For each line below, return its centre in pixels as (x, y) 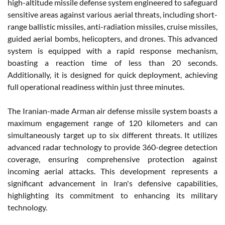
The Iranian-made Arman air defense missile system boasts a (113, 110)
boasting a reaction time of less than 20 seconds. (113, 62)
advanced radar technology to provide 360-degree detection (113, 147)
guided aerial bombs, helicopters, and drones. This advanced (113, 38)
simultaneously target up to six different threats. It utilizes (113, 135)
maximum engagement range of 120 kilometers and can (113, 123)
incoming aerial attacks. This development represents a (113, 171)
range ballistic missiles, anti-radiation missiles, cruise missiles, (113, 26)
